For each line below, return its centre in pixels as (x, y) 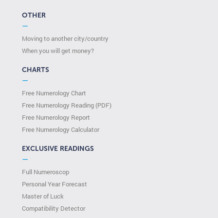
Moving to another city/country (65, 38)
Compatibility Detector (54, 208)
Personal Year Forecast (54, 184)
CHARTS (36, 70)
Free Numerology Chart (54, 93)
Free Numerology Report (56, 117)
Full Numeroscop (45, 172)
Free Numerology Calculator (61, 129)
